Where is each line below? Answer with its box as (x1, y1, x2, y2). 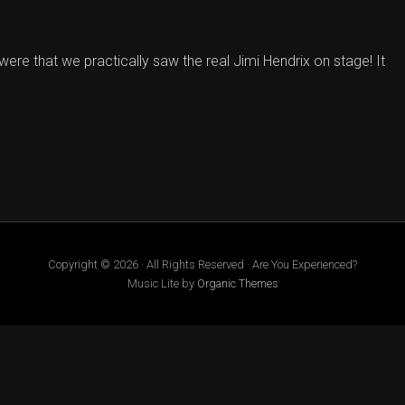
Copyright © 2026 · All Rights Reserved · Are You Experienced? (48, 258, 357, 271)
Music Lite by (127, 277, 197, 290)
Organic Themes (196, 277, 278, 290)
